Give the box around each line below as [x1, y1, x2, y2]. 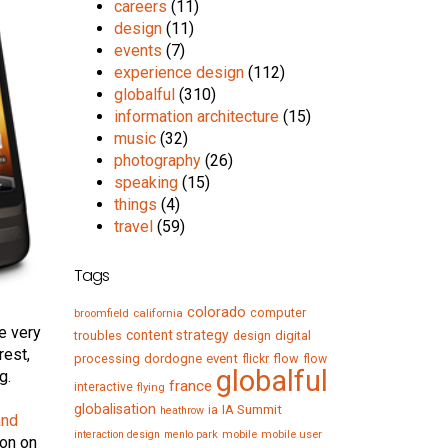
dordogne [144, 351, 203, 367]
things [114, 195, 158, 215]
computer [250, 305, 307, 321]
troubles [74, 328, 123, 344]
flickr [242, 352, 270, 367]
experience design [114, 63, 245, 83]
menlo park [164, 428, 219, 442]
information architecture [114, 107, 280, 127]
